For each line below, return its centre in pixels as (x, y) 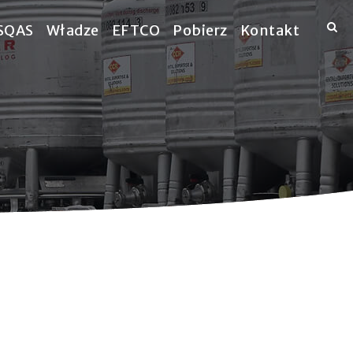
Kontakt (269, 30)
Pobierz (200, 30)
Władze (72, 30)
